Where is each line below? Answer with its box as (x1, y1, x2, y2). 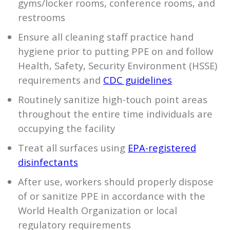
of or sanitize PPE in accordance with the (18, 189, 205, 202)
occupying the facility (18, 121, 115, 135)
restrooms (18, 10, 65, 24)
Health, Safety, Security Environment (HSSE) (18, 59, 217, 72)
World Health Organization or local (18, 203, 177, 217)
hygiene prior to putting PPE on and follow (18, 44, 213, 57)
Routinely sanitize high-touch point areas (18, 92, 207, 106)
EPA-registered (128, 141, 196, 154)
